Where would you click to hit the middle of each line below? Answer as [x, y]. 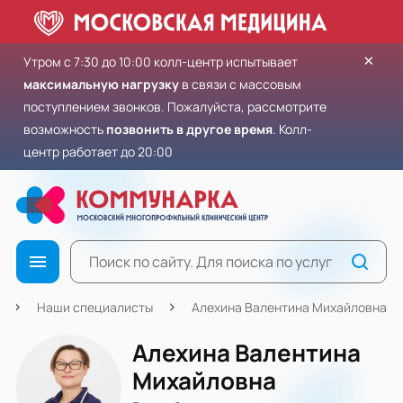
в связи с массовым [240, 84]
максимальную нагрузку [101, 84]
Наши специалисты [95, 307]
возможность [65, 129]
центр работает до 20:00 [98, 152]
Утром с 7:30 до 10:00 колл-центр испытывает [161, 62]
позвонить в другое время [189, 129]
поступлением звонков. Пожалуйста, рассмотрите [175, 107]
